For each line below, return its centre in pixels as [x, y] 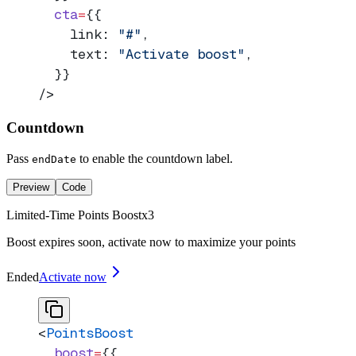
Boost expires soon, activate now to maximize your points [151, 242]
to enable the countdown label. [155, 158]
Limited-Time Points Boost [74, 215]
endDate [54, 159]
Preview [31, 187]
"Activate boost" [181, 54]
